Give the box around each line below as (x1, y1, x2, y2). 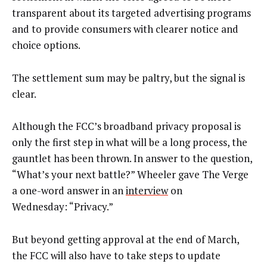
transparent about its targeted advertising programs (12, 6, 251, 20)
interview (126, 184, 168, 198)
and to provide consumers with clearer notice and (12, 22, 238, 36)
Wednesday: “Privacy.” (12, 200, 113, 214)
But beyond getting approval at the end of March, (12, 232, 239, 246)
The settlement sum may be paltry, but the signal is (12, 70, 245, 85)
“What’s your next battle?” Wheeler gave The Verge (12, 167, 249, 182)
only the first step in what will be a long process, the (12, 135, 247, 150)
